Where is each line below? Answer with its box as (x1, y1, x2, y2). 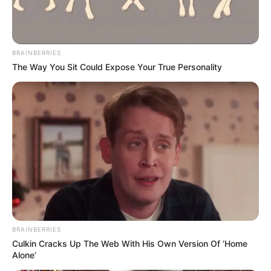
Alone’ (12, 250, 36, 261)
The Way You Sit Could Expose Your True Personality (12, 62, 222, 73)
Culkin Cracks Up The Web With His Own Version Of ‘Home (12, 238, 247, 249)
